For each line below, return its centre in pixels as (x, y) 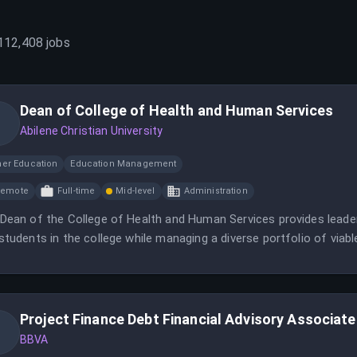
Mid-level (135, 191)
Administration (216, 191)
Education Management (124, 164)
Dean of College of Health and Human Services (177, 110)
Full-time (76, 191)
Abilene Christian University (92, 131)
